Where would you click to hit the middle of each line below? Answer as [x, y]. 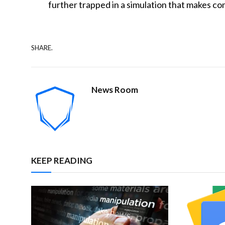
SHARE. [42, 47]
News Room [115, 90]
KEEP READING [62, 161]
